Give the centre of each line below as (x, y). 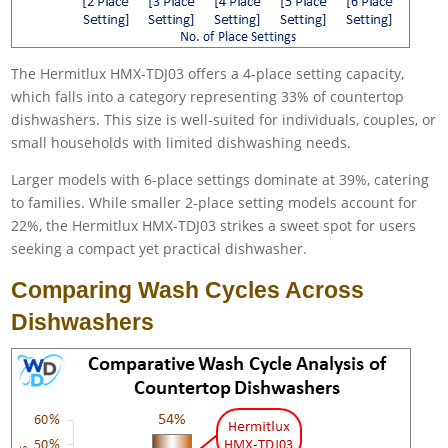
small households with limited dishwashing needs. (181, 143)
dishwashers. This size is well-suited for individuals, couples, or (224, 120)
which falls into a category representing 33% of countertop (208, 97)
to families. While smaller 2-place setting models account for (214, 203)
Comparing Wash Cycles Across (188, 290)
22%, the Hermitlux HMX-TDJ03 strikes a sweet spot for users (214, 226)
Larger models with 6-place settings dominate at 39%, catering (220, 180)
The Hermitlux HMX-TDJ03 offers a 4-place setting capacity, (208, 74)
